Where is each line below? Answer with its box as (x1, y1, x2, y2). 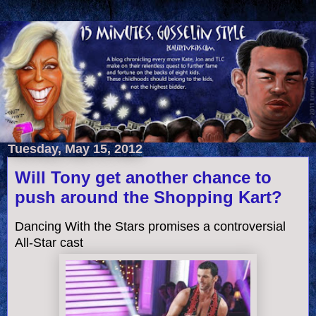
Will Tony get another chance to (15, 168, 272, 188)
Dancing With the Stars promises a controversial (15, 219, 286, 234)
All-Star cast (15, 236, 83, 250)
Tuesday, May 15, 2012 (8, 142, 142, 157)
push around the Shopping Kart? (15, 188, 282, 207)
